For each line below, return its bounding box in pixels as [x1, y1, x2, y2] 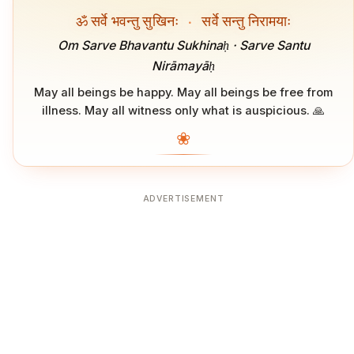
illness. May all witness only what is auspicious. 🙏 [42, 104, 325, 119]
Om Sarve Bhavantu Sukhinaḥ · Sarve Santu [57, 38, 310, 54]
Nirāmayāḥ [152, 58, 215, 74]
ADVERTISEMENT [142, 194, 224, 205]
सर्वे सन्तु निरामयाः [198, 11, 292, 30]
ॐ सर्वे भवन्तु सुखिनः [75, 11, 183, 30]
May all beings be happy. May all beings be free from [34, 85, 333, 100]
